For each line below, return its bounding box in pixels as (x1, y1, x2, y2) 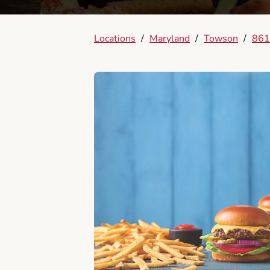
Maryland (149, 32, 190, 45)
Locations (94, 32, 136, 45)
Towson (204, 32, 238, 45)
